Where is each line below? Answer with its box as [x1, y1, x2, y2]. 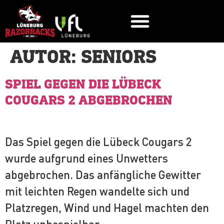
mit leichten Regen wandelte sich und [5, 184, 189, 198]
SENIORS [81, 47, 156, 67]
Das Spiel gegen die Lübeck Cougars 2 [5, 134, 192, 148]
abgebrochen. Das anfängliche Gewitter [5, 167, 201, 181]
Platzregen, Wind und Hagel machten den [5, 200, 209, 214]
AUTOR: [10, 47, 81, 67]
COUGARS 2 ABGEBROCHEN [5, 93, 172, 107]
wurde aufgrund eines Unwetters [5, 151, 168, 165]
